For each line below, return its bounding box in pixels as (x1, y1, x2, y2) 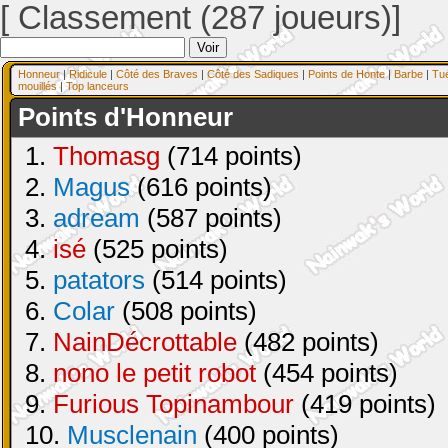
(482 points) (237, 327, 379, 357)
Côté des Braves (116, 68, 198, 80)
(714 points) (160, 141, 302, 171)
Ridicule (69, 68, 107, 80)
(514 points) (145, 265, 287, 295)
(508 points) (115, 296, 257, 326)
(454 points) (256, 358, 398, 388)
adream (53, 203, 140, 233)
